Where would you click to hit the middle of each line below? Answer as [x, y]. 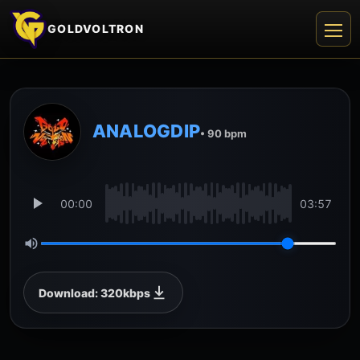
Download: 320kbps [94, 292]
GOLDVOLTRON [96, 29]
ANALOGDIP [146, 131]
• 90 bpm [223, 133]
